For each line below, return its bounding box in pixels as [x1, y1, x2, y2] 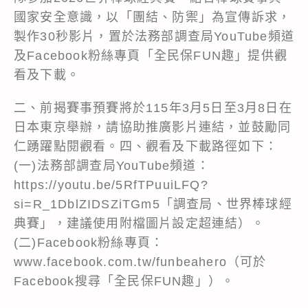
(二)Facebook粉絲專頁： [14, 235, 164, 250]
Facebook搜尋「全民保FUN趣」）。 [14, 274, 235, 288]
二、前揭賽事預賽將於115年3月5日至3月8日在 [14, 100, 292, 115]
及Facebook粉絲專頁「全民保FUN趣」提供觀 [14, 48, 288, 63]
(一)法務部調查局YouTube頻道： [14, 158, 210, 173]
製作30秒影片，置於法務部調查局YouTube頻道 [14, 29, 294, 43]
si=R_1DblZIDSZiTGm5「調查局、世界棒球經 [14, 197, 292, 211]
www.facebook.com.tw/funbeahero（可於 [14, 254, 267, 269]
